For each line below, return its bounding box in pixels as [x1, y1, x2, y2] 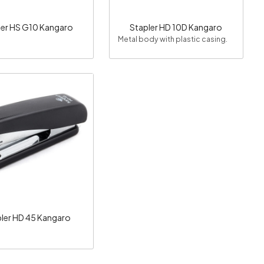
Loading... [14, 139, 54, 150]
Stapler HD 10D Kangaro [130, 22, 223, 33]
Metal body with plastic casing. [117, 34, 227, 44]
